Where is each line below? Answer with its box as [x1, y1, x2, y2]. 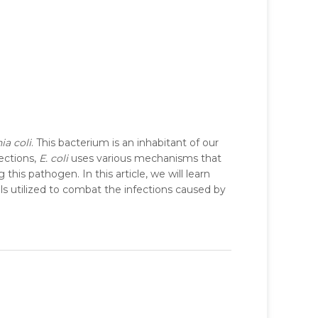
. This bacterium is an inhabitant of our [31, 136, 219, 149]
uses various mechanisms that [68, 152, 221, 165]
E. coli [39, 152, 68, 165]
